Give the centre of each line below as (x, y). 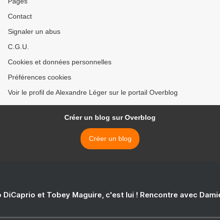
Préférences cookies (40, 77)
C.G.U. (18, 47)
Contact (20, 16)
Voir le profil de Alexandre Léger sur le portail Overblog (93, 93)
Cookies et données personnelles (60, 62)
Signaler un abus (34, 32)
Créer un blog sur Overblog (110, 118)
